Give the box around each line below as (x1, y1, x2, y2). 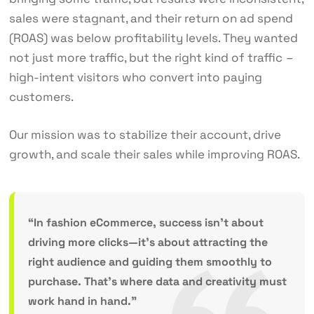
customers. (8, 89, 74, 105)
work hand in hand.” (27, 294, 137, 309)
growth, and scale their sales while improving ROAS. (8, 146, 300, 163)
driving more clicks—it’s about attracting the (27, 235, 268, 250)
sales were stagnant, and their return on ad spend (8, 11, 293, 27)
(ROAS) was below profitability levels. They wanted (8, 30, 298, 46)
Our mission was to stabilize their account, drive (8, 127, 281, 143)
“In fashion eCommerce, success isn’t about (27, 215, 264, 231)
